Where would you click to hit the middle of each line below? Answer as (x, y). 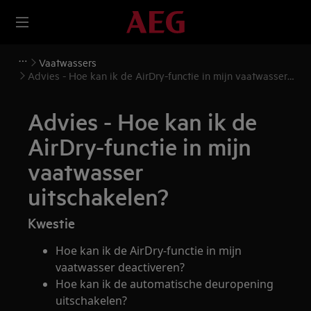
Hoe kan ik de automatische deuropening (165, 284)
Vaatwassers (68, 62)
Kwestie (52, 223)
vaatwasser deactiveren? (120, 267)
